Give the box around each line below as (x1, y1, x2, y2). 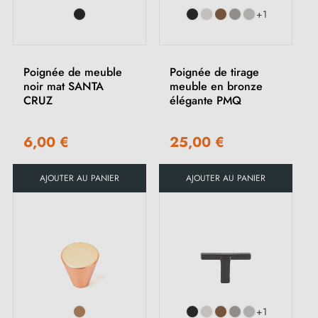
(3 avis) (114, 13, 146, 28)
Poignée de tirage (170, 64, 259, 81)
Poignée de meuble (23, 64, 122, 81)
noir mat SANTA (23, 78, 104, 95)
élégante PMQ (170, 92, 241, 109)
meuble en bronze (170, 78, 263, 95)
